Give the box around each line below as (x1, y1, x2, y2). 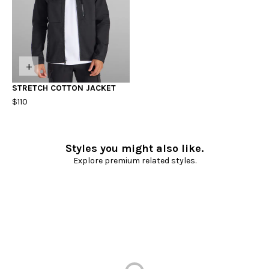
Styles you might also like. (65, 141, 204, 155)
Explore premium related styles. (73, 155, 196, 166)
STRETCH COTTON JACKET (12, 82, 116, 93)
